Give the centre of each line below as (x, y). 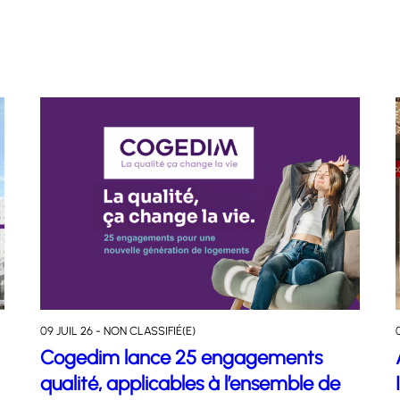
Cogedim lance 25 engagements (182, 357)
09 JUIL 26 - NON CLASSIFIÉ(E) (118, 330)
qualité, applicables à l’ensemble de (191, 383)
